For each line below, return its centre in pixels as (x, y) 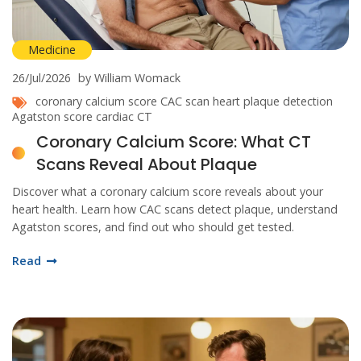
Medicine (52, 50)
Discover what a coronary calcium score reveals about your (168, 192)
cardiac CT (124, 117)
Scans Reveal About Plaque (147, 165)
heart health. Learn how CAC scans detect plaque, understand (175, 210)
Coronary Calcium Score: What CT (174, 142)
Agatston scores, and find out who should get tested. (153, 227)
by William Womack (129, 78)
